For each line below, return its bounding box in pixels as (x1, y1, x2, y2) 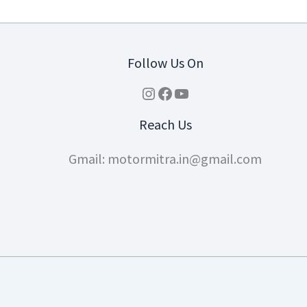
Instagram (140, 82, 210, 103)
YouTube (173, 82, 234, 103)
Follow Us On (127, 54, 204, 72)
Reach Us (138, 116, 192, 134)
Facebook (156, 82, 223, 103)
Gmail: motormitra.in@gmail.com (69, 150, 262, 168)
